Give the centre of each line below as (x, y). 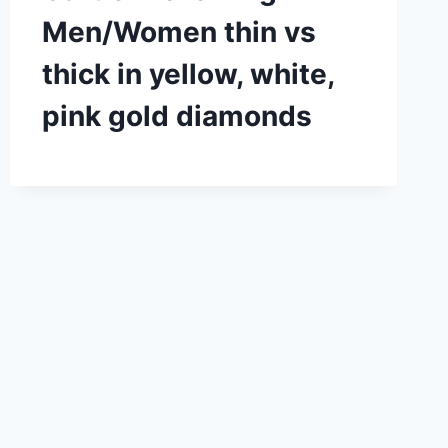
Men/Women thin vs (178, 31)
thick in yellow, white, (187, 73)
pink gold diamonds (176, 115)
